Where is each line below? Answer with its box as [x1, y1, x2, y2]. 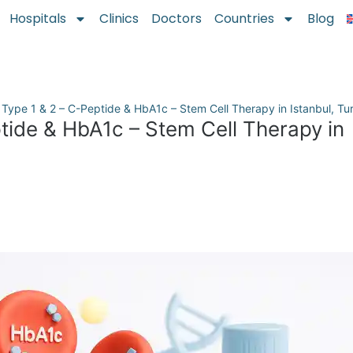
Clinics [99, 9, 139, 28]
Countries [214, 9, 275, 28]
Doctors [151, 9, 203, 28]
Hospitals [9, 9, 67, 28]
